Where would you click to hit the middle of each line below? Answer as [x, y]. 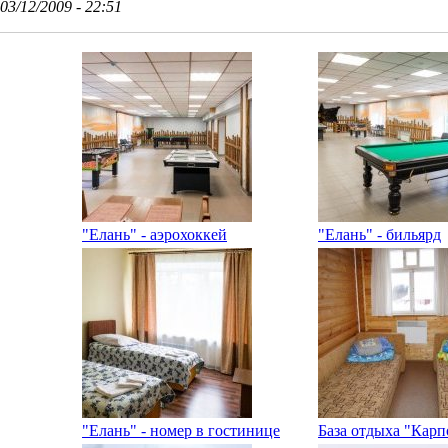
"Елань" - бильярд [379, 234]
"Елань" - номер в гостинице [181, 430]
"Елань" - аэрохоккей [154, 234]
